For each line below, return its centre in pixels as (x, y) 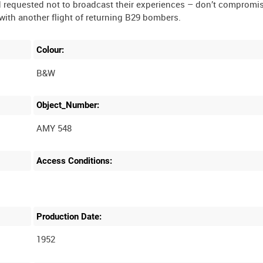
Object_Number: (68, 105)
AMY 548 (54, 128)
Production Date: (69, 216)
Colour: (50, 50)
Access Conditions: (75, 161)
